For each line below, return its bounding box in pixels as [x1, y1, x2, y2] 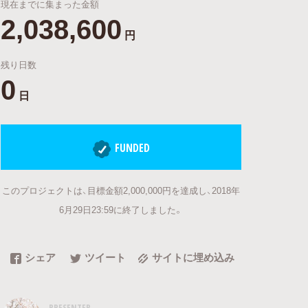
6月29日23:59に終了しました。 [59, 202, 183, 216]
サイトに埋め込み [151, 249, 234, 265]
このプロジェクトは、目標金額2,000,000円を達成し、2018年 [2, 183, 240, 197]
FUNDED [115, 140, 150, 155]
